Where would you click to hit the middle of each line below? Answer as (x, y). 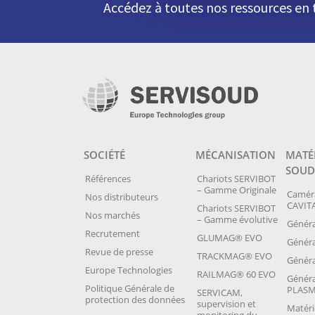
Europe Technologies (129, 270)
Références (108, 179)
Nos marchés (112, 216)
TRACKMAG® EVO (234, 256)
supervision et (226, 304)
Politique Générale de (130, 289)
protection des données (135, 300)
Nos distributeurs (122, 197)
